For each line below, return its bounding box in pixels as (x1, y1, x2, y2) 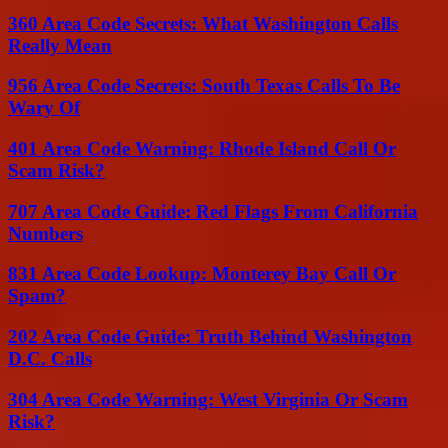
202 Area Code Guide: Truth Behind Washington (8, 326, 412, 348)
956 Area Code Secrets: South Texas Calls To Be (8, 75, 400, 97)
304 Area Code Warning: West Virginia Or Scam (8, 388, 408, 410)
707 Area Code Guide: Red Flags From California (8, 200, 418, 222)
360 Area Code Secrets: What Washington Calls (8, 12, 398, 34)
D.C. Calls (8, 348, 92, 370)
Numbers (8, 222, 83, 244)
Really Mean (8, 34, 112, 56)
